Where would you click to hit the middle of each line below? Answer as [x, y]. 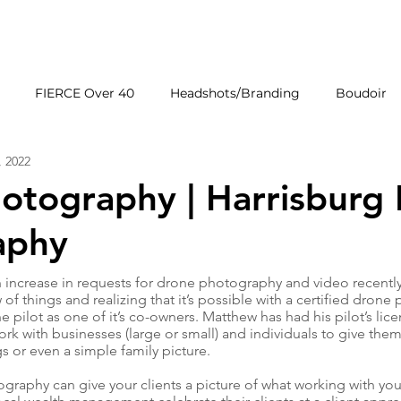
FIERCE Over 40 [85, 93]
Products [194, 164]
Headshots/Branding [235, 93]
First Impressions [313, 164]
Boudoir [361, 93]
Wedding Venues [77, 164]
